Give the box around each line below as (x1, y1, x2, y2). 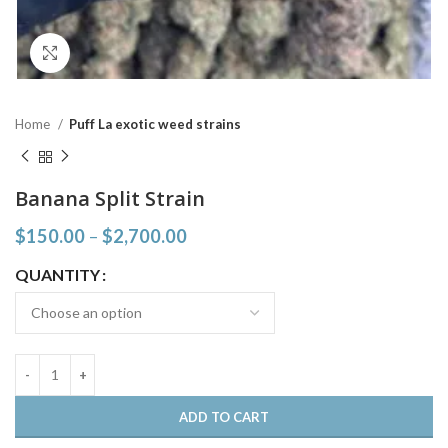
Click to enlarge (70, 45, 170, 61)
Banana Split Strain (15, 184, 205, 212)
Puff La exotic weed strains (69, 116, 241, 132)
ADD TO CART (179, 408, 269, 425)
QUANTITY (15, 264, 100, 284)
